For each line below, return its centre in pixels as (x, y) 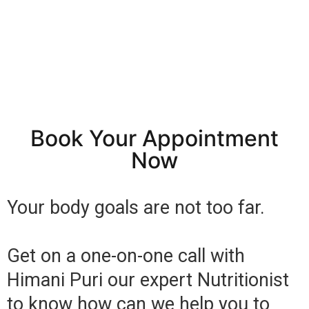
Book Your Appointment (154, 138)
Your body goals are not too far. (136, 207)
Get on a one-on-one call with (126, 256)
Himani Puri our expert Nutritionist (148, 280)
